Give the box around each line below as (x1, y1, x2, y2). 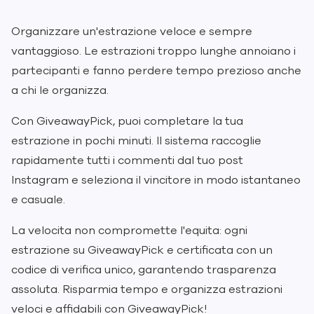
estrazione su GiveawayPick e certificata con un (11, 243, 273, 258)
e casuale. (11, 192, 65, 207)
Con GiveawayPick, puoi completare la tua (11, 114, 243, 129)
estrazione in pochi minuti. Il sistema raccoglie (11, 133, 261, 149)
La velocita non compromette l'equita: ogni (11, 223, 247, 238)
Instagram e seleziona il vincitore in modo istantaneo (11, 172, 301, 188)
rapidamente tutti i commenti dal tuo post (11, 153, 243, 168)
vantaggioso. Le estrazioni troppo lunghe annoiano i (11, 43, 296, 59)
